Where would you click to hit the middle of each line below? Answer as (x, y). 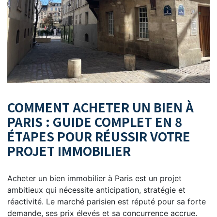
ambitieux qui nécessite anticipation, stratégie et (96, 190)
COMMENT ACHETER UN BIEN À (101, 107)
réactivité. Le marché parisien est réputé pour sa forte (107, 201)
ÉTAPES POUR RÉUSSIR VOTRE (99, 136)
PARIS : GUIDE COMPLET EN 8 (95, 121)
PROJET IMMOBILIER (69, 150)
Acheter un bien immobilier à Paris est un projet (94, 178)
